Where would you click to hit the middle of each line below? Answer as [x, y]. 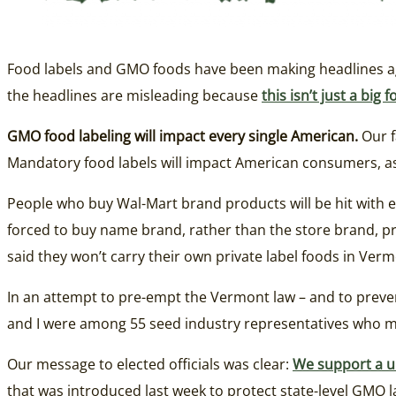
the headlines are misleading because [134, 96]
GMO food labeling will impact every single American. [183, 137]
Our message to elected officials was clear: [150, 365]
